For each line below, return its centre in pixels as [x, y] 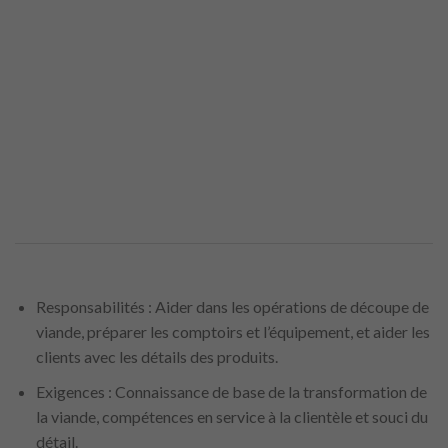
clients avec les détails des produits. [156, 357]
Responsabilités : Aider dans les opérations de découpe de [232, 307]
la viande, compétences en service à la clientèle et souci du [231, 416]
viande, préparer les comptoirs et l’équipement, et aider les [232, 332]
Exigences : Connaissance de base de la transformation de [231, 391]
